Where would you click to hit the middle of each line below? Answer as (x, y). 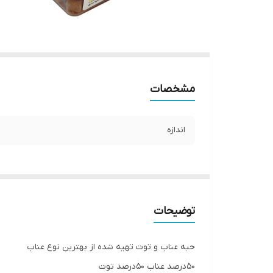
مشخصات (172, 89)
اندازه (176, 130)
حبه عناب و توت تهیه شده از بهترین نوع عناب (111, 247)
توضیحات (174, 211)
